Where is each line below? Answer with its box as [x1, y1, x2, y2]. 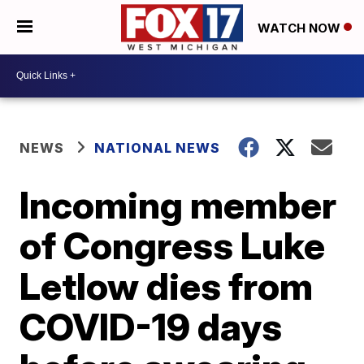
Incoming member [19, 181, 337, 227]
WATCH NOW [258, 19, 344, 36]
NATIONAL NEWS [94, 139, 221, 156]
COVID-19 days [19, 303, 283, 349]
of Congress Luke [19, 222, 326, 268]
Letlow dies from [19, 262, 314, 309]
